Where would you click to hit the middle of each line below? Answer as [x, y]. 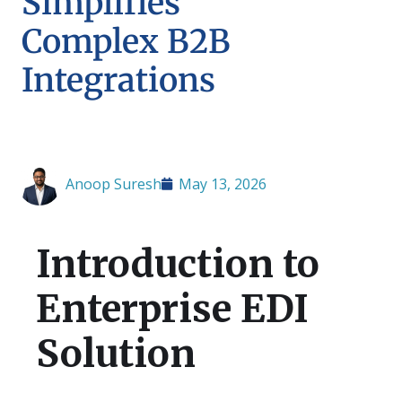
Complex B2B [126, 42]
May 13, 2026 [223, 184]
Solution [116, 354]
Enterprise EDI [172, 309]
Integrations [118, 80]
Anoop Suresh [114, 184]
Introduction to [178, 264]
